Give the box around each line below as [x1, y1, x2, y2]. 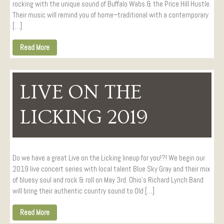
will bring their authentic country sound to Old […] [12, 186, 154, 196]
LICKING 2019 [20, 106, 148, 129]
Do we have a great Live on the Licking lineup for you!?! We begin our [12, 153, 205, 163]
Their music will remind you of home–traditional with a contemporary [12, 9, 208, 19]
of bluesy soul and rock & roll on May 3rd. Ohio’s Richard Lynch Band [12, 175, 203, 185]
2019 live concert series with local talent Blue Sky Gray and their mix [12, 164, 210, 174]
